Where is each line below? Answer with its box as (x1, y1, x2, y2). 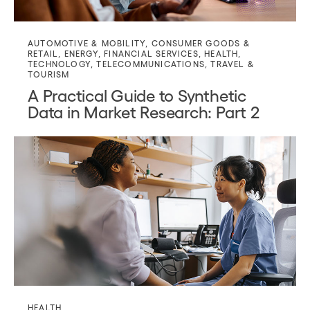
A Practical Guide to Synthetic (28, 84, 246, 105)
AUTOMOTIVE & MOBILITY (28, 38, 146, 48)
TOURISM (28, 69, 70, 80)
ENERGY (64, 48, 98, 59)
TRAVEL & (210, 59, 255, 69)
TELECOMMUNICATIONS (96, 59, 206, 69)
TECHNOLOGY (28, 59, 91, 69)
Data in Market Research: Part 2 (28, 101, 259, 122)
